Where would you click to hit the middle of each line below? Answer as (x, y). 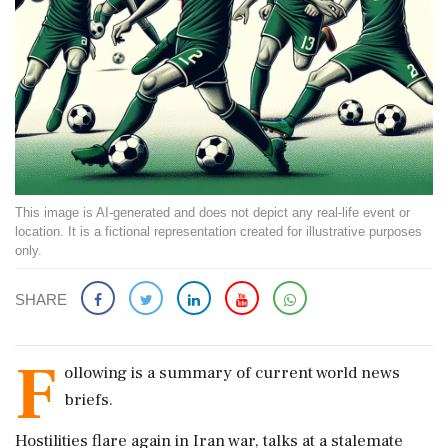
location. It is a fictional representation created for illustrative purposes (218, 231)
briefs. (88, 400)
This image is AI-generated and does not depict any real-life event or (212, 212)
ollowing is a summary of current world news (232, 373)
